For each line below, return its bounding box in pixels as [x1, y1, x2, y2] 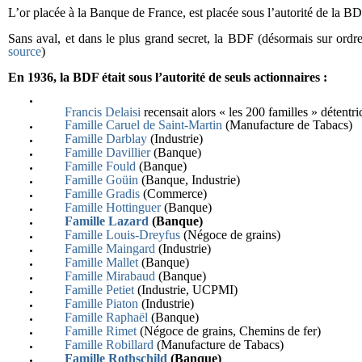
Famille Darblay [65, 132, 147, 145]
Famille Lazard [65, 214, 149, 228]
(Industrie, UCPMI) [134, 283, 238, 297]
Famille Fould [65, 159, 136, 173]
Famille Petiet [65, 283, 134, 297]
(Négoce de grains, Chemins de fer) [137, 324, 321, 338]
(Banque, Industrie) [138, 173, 240, 187]
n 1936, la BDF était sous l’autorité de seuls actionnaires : [17, 70, 330, 84]
